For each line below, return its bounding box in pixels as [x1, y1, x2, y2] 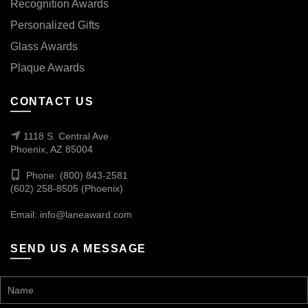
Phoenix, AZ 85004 [10, 144, 93, 155]
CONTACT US [10, 96, 93, 107]
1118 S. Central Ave [23, 131, 109, 142]
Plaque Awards [10, 62, 85, 74]
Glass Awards [10, 41, 78, 52]
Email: [10, 209, 40, 220]
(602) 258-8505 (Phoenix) [10, 183, 123, 194]
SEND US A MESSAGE [10, 243, 146, 254]
